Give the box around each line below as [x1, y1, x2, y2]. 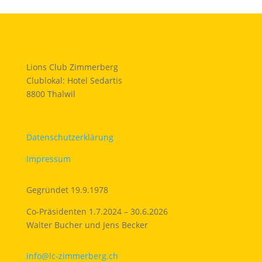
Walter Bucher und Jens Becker [26, 219, 148, 230]
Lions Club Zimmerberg [26, 61, 118, 73]
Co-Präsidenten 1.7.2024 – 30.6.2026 [26, 206, 168, 217]
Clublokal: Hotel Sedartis [26, 75, 122, 86]
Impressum [26, 153, 71, 164]
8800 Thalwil [26, 88, 75, 99]
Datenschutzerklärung [26, 132, 113, 143]
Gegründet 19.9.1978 [26, 184, 108, 195]
